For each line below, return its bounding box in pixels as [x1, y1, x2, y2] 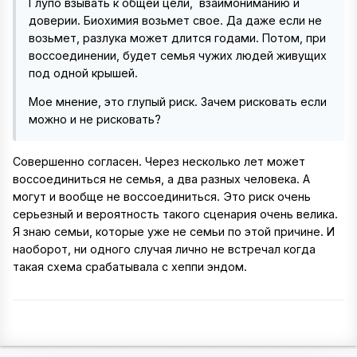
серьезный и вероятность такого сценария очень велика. [13, 206, 338, 221]
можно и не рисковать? [29, 112, 161, 127]
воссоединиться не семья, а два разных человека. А [13, 171, 310, 186]
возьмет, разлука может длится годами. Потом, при [29, 31, 326, 45]
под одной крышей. [29, 66, 138, 80]
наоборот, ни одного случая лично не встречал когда [13, 241, 316, 256]
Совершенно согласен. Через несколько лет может [13, 154, 305, 168]
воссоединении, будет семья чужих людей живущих [29, 49, 327, 62]
